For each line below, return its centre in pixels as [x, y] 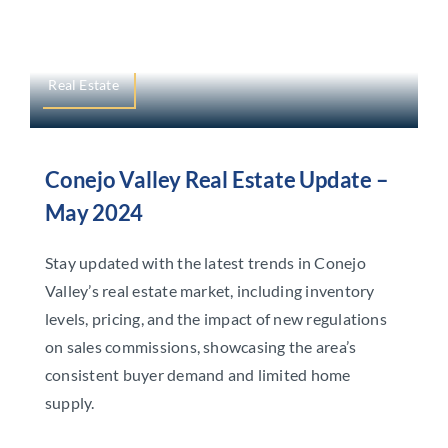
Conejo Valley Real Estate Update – [216, 180]
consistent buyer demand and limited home [197, 375]
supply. [69, 403]
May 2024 [94, 213]
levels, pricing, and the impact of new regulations [215, 319]
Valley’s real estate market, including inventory [209, 291]
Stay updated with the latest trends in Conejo [205, 263]
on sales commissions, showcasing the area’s [200, 347]
